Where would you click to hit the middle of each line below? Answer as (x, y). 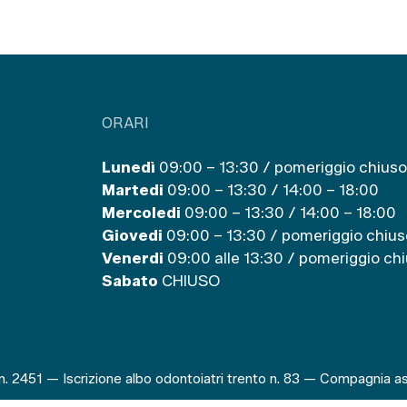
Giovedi (132, 235)
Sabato (130, 280)
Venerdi (133, 258)
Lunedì (129, 167)
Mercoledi (141, 212)
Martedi (133, 189)
